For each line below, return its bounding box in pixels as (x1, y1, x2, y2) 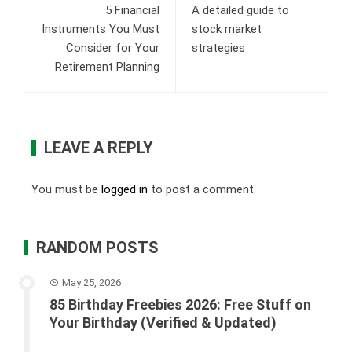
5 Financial (105, 2, 159, 17)
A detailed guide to (192, 2, 289, 17)
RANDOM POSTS (36, 237, 159, 257)
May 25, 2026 (62, 276, 121, 288)
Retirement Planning (55, 59, 159, 74)
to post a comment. (148, 181, 256, 196)
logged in (101, 181, 148, 196)
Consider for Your (66, 40, 159, 55)
